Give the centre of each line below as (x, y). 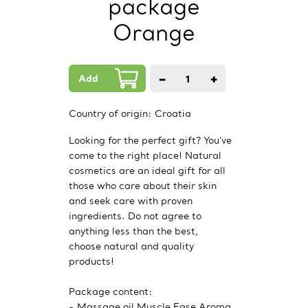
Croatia (173, 113)
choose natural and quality (131, 246)
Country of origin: (112, 113)
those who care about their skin (143, 186)
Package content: (111, 291)
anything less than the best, (133, 231)
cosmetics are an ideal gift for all (147, 170)
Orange (154, 33)
